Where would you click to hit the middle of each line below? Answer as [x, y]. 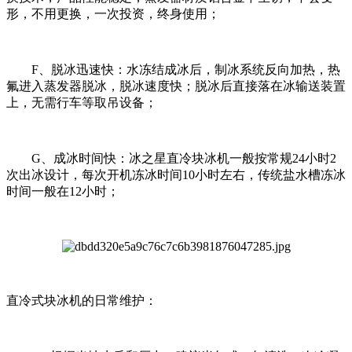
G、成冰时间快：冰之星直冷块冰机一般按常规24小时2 [171, 158]
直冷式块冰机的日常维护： [82, 300]
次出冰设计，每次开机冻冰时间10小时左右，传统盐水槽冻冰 [176, 174]
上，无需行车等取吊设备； [82, 102]
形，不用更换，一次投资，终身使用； [113, 13]
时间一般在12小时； [63, 191]
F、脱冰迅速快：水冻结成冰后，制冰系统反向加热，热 [173, 69]
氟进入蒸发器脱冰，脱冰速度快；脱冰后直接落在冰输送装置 [176, 86]
